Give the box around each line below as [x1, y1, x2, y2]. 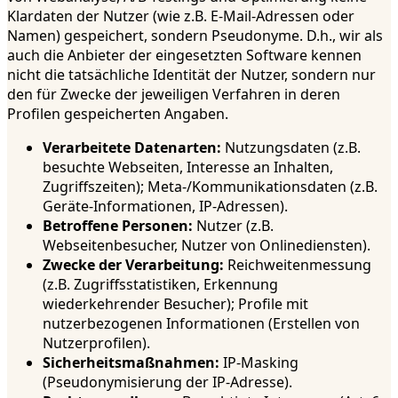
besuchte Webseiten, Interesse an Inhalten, [43, 157, 333, 178]
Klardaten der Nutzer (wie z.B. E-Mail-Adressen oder [7, 6, 354, 27]
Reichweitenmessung [224, 255, 371, 275]
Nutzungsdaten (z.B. [221, 138, 361, 158]
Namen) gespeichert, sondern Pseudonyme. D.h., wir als [7, 26, 383, 46]
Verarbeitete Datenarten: [43, 138, 221, 158]
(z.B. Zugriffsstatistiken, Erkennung [43, 275, 278, 295]
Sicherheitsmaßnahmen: [43, 353, 219, 373]
